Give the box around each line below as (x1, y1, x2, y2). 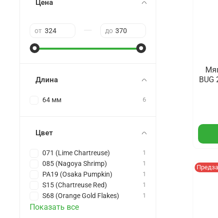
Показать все (30, 202, 79, 212)
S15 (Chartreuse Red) (42, 181, 107, 190)
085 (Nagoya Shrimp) (42, 160, 107, 168)
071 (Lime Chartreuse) (42, 149, 110, 158)
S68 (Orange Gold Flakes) (42, 192, 119, 200)
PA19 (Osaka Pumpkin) (42, 170, 112, 179)
